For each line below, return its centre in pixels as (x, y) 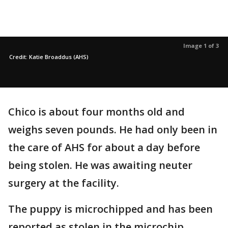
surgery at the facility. (65, 183)
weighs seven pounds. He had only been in (113, 130)
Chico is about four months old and (96, 112)
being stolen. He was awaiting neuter (100, 165)
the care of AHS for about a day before (104, 148)
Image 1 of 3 (201, 46)
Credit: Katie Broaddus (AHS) (49, 57)
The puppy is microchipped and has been (110, 209)
